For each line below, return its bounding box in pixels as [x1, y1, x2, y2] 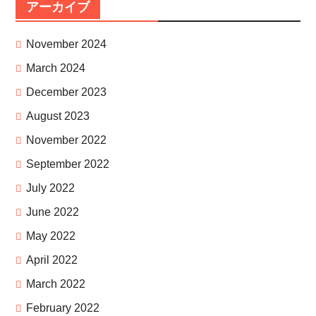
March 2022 [25, 278, 85, 291]
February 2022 [25, 302, 99, 315]
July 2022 [25, 182, 75, 195]
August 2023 [25, 110, 90, 123]
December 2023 [25, 86, 107, 99]
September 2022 [25, 158, 109, 171]
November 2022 [25, 134, 107, 147]
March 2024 [25, 62, 85, 75]
